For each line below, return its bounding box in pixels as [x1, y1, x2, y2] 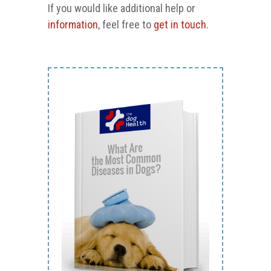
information [48, 18, 98, 31]
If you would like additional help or [48, 2, 195, 15]
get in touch [154, 18, 206, 31]
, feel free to [98, 18, 154, 31]
